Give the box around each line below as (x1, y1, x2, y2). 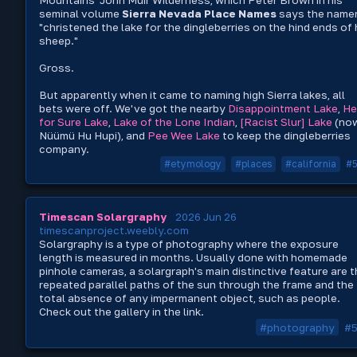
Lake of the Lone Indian (113, 115, 235, 128)
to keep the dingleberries (220, 128, 351, 142)
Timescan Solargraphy (39, 210, 167, 224)
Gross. (39, 61, 76, 74)
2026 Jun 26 (175, 210, 237, 224)
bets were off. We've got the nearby (39, 101, 228, 115)
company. (39, 142, 89, 155)
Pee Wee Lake (147, 128, 220, 142)
